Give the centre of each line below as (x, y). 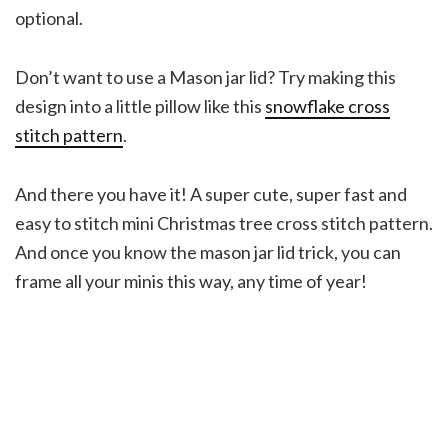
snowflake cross (327, 106)
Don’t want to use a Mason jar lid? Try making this (205, 77)
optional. (49, 18)
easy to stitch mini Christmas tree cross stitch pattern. (224, 223)
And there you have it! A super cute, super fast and (211, 194)
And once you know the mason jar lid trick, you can (208, 252)
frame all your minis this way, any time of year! (191, 281)
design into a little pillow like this (140, 106)
